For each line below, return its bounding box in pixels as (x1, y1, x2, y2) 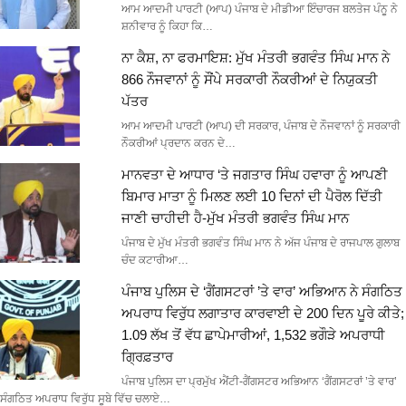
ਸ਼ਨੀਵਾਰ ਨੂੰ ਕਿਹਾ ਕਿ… (121, 20, 213, 34)
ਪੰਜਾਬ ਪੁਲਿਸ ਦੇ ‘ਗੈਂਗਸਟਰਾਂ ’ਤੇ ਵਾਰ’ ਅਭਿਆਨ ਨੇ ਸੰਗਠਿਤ (121, 284, 402, 300)
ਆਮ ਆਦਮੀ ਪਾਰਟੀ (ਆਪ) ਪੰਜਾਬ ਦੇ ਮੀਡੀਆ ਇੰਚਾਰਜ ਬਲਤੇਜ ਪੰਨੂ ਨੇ (121, 3, 398, 16)
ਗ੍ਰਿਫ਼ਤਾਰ (121, 349, 173, 365)
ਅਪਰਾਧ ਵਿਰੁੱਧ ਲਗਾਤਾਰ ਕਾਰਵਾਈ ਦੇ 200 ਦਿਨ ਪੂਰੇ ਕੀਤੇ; (121, 305, 404, 322)
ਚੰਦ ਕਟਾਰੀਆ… (121, 254, 188, 267)
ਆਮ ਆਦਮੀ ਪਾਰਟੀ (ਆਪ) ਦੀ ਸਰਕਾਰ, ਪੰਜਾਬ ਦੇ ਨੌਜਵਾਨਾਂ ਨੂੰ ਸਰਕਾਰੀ (121, 120, 401, 133)
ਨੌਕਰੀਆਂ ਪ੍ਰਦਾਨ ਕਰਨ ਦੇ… (121, 137, 236, 150)
